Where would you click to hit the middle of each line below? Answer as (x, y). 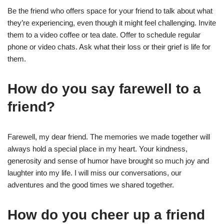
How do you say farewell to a (104, 88)
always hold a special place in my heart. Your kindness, (97, 148)
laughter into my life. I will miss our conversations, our (94, 172)
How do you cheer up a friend (106, 214)
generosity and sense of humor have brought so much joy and (108, 160)
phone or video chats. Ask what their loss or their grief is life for (109, 46)
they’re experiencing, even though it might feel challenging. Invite (112, 22)
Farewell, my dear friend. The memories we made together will (109, 136)
